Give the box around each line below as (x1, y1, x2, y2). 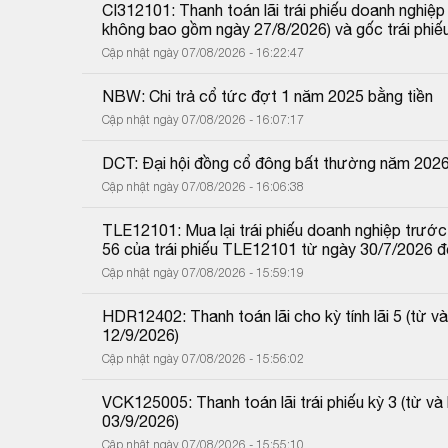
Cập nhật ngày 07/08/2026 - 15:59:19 (102, 264, 304, 280)
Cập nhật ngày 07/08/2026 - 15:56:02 (102, 350, 304, 366)
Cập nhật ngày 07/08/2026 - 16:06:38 (102, 178, 304, 194)
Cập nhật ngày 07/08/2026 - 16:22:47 (102, 44, 304, 60)
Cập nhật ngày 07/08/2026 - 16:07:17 (102, 111, 304, 127)
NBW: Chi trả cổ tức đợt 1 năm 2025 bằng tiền (102, 86, 433, 105)
